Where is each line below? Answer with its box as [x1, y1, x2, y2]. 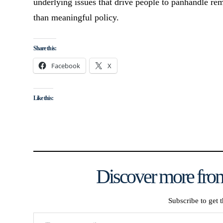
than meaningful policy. [33, 12, 119, 23]
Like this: [33, 94, 53, 102]
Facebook [51, 61, 81, 71]
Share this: [33, 45, 56, 52]
